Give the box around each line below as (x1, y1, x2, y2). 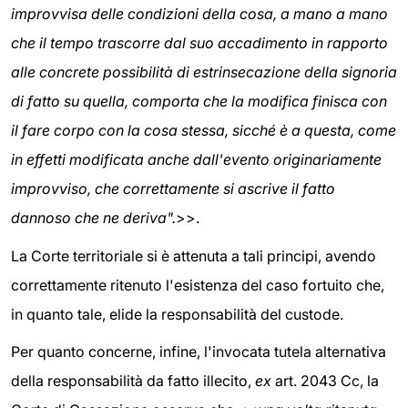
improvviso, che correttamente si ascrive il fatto (11, 179, 335, 199)
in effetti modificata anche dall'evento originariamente (11, 150, 382, 169)
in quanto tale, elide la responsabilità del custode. (11, 304, 343, 323)
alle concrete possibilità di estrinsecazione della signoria (11, 63, 397, 82)
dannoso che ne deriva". (11, 209, 176, 228)
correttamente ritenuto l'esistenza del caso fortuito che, (11, 275, 384, 294)
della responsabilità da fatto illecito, (11, 372, 255, 391)
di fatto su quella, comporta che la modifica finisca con (11, 92, 387, 111)
